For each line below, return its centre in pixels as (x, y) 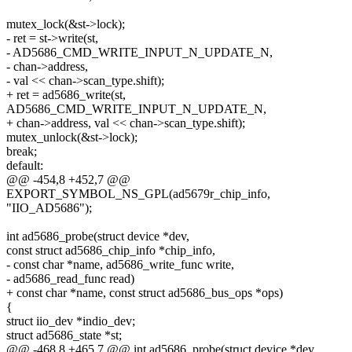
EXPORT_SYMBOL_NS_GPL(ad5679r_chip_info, (138, 193)
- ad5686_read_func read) (70, 278)
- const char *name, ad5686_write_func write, (120, 264)
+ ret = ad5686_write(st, (66, 94)
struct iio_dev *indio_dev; (71, 321)
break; (22, 151)
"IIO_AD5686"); (49, 207)
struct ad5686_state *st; (64, 335)
